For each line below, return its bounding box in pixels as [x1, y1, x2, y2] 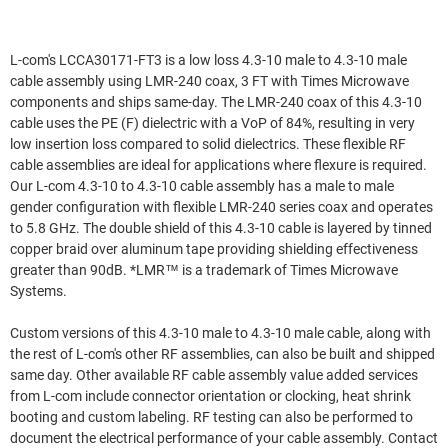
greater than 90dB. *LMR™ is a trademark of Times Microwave [10, 261, 398, 279]
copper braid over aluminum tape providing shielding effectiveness [10, 240, 418, 258]
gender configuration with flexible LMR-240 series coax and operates [10, 198, 433, 216]
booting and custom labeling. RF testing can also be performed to [10, 408, 413, 426]
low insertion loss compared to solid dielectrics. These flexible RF [10, 135, 406, 153]
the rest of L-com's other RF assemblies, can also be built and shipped [10, 345, 435, 363]
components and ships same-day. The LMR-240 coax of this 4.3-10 [10, 93, 422, 111]
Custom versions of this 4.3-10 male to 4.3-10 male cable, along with [10, 324, 431, 342]
